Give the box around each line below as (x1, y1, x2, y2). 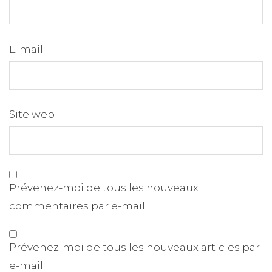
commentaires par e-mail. (9, 199, 147, 212)
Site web (9, 108, 55, 121)
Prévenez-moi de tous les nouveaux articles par (9, 241, 260, 254)
